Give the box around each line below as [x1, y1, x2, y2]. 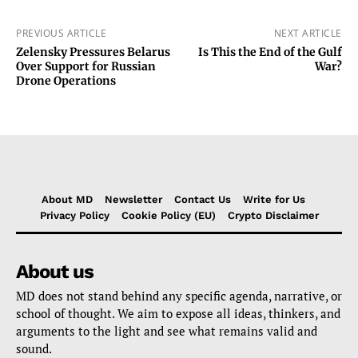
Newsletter [104, 193, 162, 206]
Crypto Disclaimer [227, 209, 319, 222]
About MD [41, 193, 93, 206]
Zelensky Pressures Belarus [16, 45, 170, 60]
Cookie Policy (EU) [121, 209, 216, 222]
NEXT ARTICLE [273, 26, 342, 41]
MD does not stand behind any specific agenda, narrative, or [16, 288, 342, 304]
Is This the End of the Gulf [197, 45, 342, 60]
